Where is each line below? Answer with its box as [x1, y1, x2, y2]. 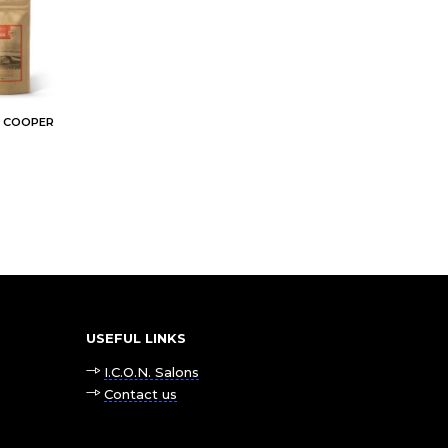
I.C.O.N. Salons [104, 364, 199, 381]
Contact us [104, 386, 177, 403]
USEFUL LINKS [86, 330, 186, 347]
